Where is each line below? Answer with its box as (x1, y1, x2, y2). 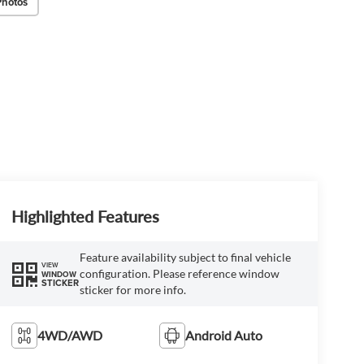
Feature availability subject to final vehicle (79, 250, 291, 265)
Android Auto (185, 327, 263, 343)
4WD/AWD (37, 327, 102, 343)
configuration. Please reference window (79, 266, 279, 281)
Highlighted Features (11, 206, 159, 227)
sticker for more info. (79, 283, 186, 297)
